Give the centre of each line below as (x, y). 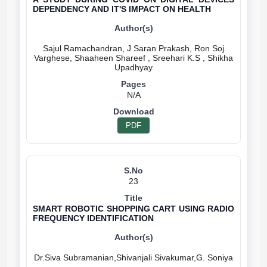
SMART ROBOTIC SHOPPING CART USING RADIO (133, 209)
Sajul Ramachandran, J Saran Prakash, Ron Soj (133, 48)
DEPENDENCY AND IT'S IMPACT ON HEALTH (122, 9)
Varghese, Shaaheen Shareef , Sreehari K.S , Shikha (133, 58)
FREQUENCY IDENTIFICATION (93, 218)
